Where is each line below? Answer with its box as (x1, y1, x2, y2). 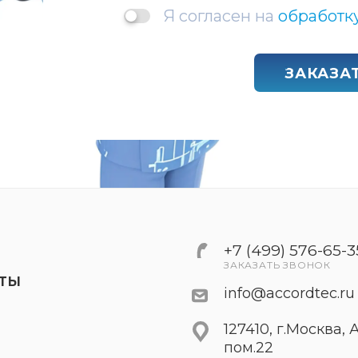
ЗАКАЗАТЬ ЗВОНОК (224, 259, 331, 271)
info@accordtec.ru (224, 284, 355, 302)
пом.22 (224, 339, 273, 356)
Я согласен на (163, 6, 278, 26)
